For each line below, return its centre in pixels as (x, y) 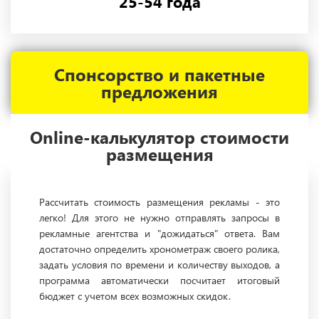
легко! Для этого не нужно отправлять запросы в (159, 218)
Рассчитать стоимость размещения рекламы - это (159, 202)
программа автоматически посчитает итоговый (159, 281)
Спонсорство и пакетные (159, 74)
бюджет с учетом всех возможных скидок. (135, 296)
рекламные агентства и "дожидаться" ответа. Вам (159, 234)
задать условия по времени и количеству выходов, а (159, 265)
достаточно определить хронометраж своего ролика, (159, 249)
